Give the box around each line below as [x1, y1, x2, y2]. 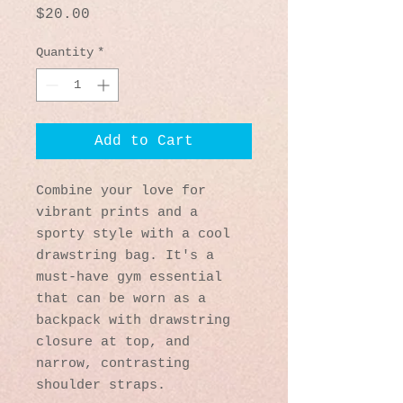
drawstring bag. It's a [36, 247, 214, 264]
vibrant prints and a [36, 204, 198, 220]
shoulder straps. [36, 377, 174, 393]
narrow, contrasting [36, 355, 190, 372]
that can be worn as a [36, 291, 206, 307]
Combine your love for [36, 183, 206, 199]
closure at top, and [36, 334, 190, 350]
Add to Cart [94, 132, 193, 149]
